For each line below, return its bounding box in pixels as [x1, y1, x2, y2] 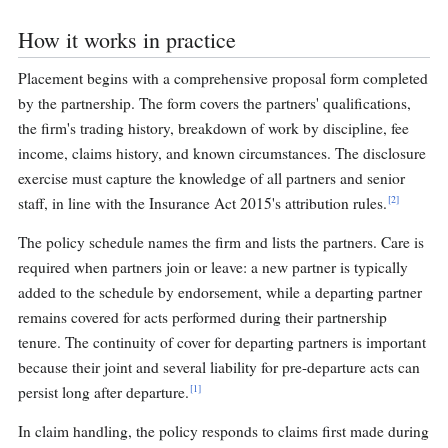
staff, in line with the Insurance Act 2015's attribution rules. [18, 193, 387, 214]
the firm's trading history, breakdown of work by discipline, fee [18, 118, 409, 139]
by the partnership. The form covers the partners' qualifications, [18, 93, 411, 114]
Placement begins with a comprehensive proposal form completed [18, 68, 428, 89]
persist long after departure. [18, 382, 189, 403]
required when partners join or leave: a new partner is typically [18, 257, 408, 278]
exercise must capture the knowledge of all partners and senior [18, 168, 405, 189]
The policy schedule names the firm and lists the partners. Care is [18, 232, 424, 253]
